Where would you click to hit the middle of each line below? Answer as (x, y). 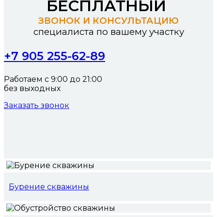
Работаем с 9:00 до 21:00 (54, 79)
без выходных (32, 89)
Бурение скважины (49, 187)
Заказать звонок (37, 106)
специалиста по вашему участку (108, 32)
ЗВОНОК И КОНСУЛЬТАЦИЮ (108, 21)
